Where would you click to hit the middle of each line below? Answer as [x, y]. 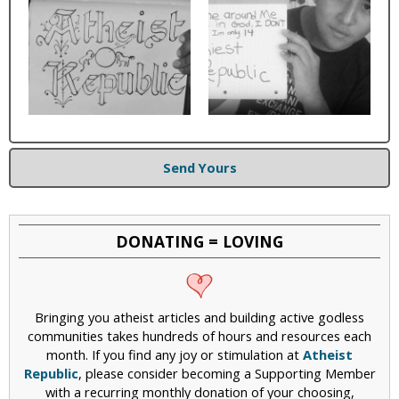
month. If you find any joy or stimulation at [175, 355]
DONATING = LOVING [199, 241]
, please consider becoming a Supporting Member [227, 374]
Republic [51, 374]
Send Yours [199, 167]
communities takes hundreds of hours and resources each [199, 336]
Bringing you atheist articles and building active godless [199, 318]
